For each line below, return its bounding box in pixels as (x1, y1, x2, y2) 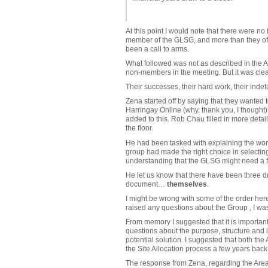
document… (125, 179, 167, 188)
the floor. (125, 124, 153, 133)
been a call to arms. (125, 45, 189, 53)
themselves (166, 179, 207, 188)
